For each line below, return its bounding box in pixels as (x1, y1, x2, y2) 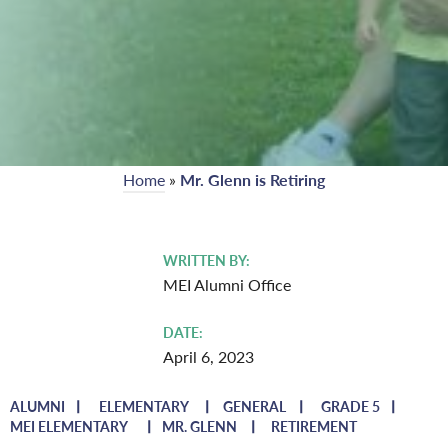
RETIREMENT (271, 415, 358, 436)
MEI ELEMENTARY (10, 415, 128, 436)
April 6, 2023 (162, 344, 254, 368)
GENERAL (223, 395, 287, 416)
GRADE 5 (320, 395, 380, 416)
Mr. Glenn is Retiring (180, 168, 325, 191)
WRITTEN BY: (162, 249, 250, 270)
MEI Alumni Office (162, 272, 291, 296)
